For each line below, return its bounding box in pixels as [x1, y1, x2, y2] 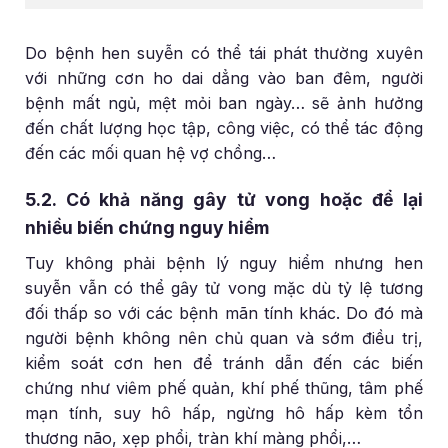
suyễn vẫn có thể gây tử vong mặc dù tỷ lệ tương [25, 278, 423, 299]
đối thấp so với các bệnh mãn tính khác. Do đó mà [25, 303, 423, 324]
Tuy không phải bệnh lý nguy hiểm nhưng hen [25, 253, 423, 274]
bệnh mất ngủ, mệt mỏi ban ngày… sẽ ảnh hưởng [25, 92, 423, 113]
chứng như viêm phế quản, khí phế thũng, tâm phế [25, 378, 423, 399]
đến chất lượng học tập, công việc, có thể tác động [25, 117, 423, 138]
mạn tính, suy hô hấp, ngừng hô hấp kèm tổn [25, 403, 423, 424]
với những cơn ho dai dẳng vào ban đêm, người [25, 67, 423, 88]
